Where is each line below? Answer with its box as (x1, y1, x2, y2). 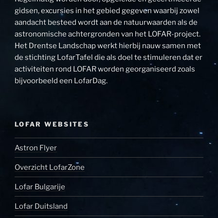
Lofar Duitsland (15, 201, 68, 211)
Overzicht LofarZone (15, 163, 85, 172)
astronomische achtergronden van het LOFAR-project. (15, 30, 200, 39)
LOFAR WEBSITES (15, 120, 90, 128)
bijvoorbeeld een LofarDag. (15, 76, 108, 86)
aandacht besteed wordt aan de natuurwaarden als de (15, 18, 198, 27)
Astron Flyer (15, 143, 57, 152)
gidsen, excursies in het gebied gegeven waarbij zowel (15, 6, 200, 16)
